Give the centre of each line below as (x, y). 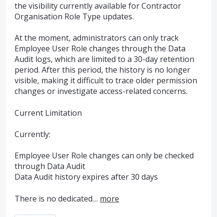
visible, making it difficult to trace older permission (106, 81)
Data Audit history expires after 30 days (86, 177)
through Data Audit (50, 166)
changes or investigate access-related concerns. (101, 91)
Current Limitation (48, 113)
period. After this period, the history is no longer (102, 70)
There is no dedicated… (57, 198)
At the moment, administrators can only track (97, 38)
